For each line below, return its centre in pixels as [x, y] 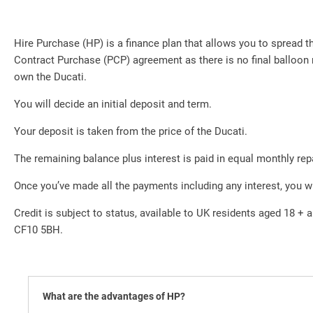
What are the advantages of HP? [114, 297]
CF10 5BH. [38, 230]
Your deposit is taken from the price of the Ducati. [131, 132]
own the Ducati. [50, 77]
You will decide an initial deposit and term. [113, 104]
